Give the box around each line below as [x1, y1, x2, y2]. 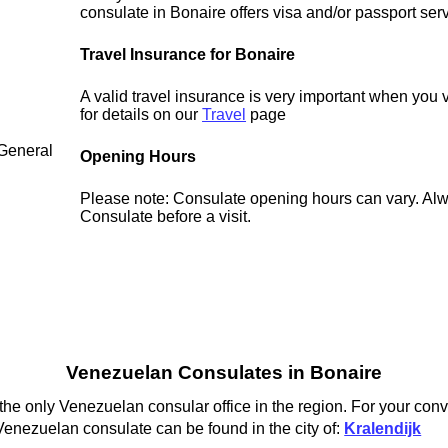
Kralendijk [344, 419, 422, 437]
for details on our [80, 106, 203, 124]
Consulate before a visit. [80, 208, 252, 226]
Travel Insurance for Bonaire [80, 46, 296, 64]
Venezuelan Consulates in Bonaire [65, 362, 382, 384]
